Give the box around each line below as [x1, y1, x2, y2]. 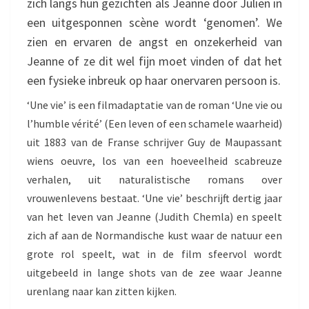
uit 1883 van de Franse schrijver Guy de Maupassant [27, 134, 282, 149]
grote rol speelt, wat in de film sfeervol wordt [27, 246, 282, 261]
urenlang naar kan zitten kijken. [27, 283, 177, 298]
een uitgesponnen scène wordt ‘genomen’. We [27, 14, 282, 30]
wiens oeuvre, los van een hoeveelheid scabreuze [27, 153, 282, 168]
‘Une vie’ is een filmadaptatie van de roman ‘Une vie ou [27, 97, 282, 112]
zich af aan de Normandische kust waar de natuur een [27, 228, 282, 242]
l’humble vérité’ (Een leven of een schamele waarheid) [27, 116, 282, 130]
